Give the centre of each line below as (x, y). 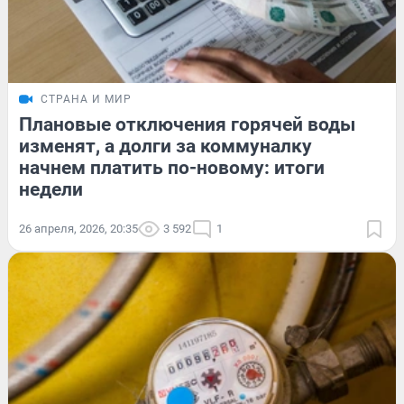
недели (51, 190)
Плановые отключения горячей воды (187, 125)
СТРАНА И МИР (86, 100)
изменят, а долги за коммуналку (165, 147)
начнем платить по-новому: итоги (172, 168)
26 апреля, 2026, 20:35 (78, 229)
